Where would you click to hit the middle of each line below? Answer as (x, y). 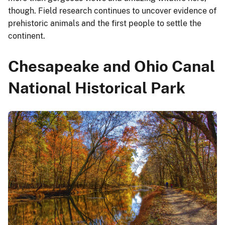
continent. (27, 36)
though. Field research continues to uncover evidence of (112, 11)
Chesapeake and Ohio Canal (111, 66)
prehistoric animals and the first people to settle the (105, 23)
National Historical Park (97, 87)
